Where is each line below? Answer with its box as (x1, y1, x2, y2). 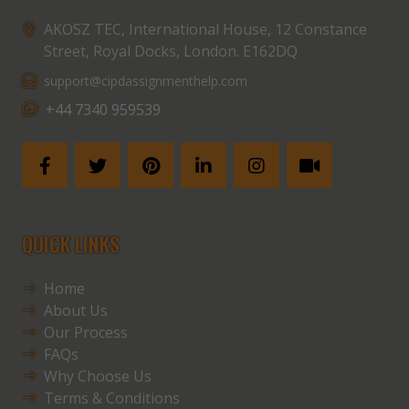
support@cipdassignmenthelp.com (44, 72, 247, 90)
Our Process (44, 322, 128, 343)
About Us (44, 300, 108, 321)
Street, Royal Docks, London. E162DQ (44, 41, 298, 62)
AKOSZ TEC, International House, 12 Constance (44, 19, 367, 40)
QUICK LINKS (22, 229, 120, 259)
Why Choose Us (44, 366, 152, 387)
